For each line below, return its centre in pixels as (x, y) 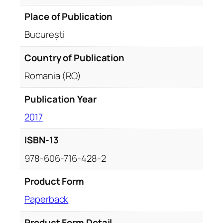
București (45, 35)
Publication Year (60, 99)
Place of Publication (69, 17)
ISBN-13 (42, 140)
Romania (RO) (53, 76)
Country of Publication (75, 57)
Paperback (47, 199)
